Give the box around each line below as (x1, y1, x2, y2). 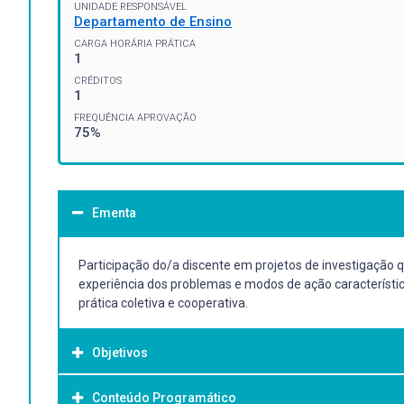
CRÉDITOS (74, 74, 122, 87)
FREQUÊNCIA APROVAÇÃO (74, 111, 197, 124)
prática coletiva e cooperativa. (78, 295, 248, 310)
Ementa (92, 205, 136, 220)
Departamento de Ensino (74, 13, 232, 30)
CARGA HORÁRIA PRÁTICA (74, 37, 196, 50)
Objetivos (92, 344, 148, 360)
